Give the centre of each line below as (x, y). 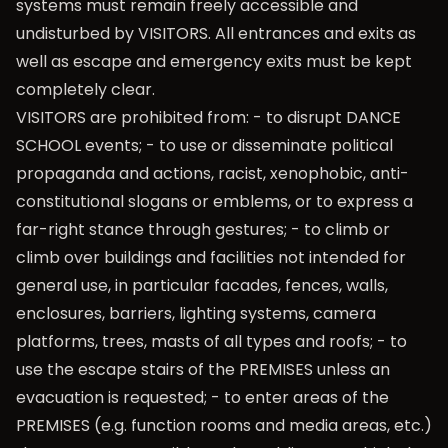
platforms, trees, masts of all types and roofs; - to (211, 341)
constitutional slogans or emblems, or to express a (214, 201)
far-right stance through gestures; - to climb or (203, 229)
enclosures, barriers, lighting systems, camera (196, 313)
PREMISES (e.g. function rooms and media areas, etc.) (224, 425)
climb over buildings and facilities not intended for (211, 257)
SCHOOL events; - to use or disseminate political (204, 145)
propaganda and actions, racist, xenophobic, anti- (212, 173)
